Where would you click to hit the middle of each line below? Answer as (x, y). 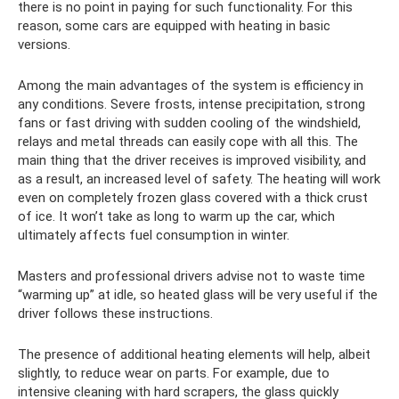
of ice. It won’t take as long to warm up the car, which (176, 216)
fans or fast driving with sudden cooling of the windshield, (189, 122)
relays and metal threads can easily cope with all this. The (188, 141)
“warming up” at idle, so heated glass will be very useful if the (198, 294)
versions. (44, 44)
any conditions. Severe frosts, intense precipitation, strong (191, 104)
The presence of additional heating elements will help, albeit (194, 354)
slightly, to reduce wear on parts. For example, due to (174, 373)
